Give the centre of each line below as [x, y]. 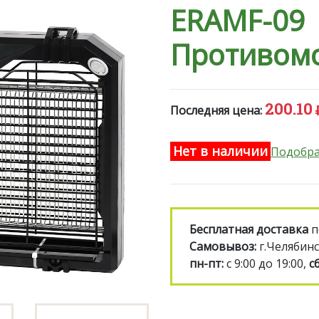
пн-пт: [206, 263]
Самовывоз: [223, 246]
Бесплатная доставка [249, 229]
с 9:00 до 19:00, [266, 263]
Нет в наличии [220, 151]
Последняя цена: [216, 110]
